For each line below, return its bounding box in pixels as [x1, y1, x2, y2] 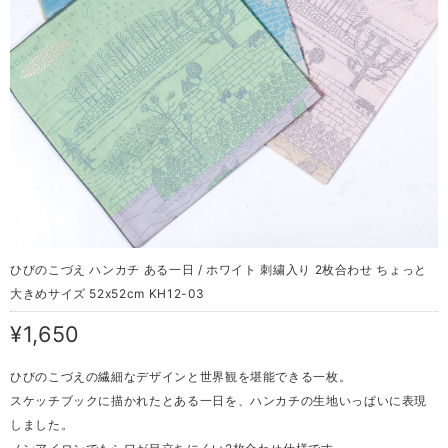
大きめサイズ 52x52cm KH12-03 [10, 285, 206, 301]
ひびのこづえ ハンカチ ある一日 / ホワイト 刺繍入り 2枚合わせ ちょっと [10, 261, 427, 277]
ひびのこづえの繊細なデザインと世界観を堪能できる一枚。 [10, 368, 352, 384]
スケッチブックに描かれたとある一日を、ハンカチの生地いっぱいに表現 [10, 392, 428, 408]
